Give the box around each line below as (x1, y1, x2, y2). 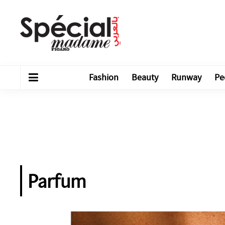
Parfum (28, 168, 86, 194)
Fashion (89, 72, 119, 83)
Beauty (132, 72, 158, 83)
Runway (171, 72, 201, 83)
